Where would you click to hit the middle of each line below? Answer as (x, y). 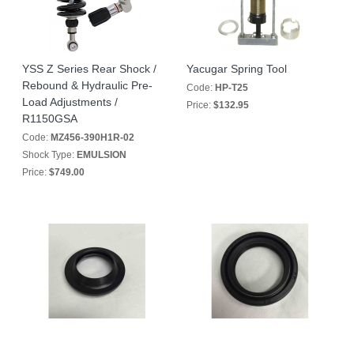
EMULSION (102, 155)
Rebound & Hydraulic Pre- (87, 85)
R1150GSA (50, 119)
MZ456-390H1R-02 (92, 137)
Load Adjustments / (70, 102)
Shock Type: (49, 155)
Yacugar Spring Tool (237, 69)
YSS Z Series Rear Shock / (89, 69)
